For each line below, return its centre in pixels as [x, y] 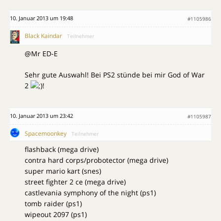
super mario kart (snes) [63, 171]
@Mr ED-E [41, 54]
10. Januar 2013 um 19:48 [41, 18]
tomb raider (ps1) [53, 204]
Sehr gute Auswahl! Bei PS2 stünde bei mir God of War [115, 75]
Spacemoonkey [46, 134]
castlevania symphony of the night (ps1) [90, 193]
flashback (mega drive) [62, 149]
